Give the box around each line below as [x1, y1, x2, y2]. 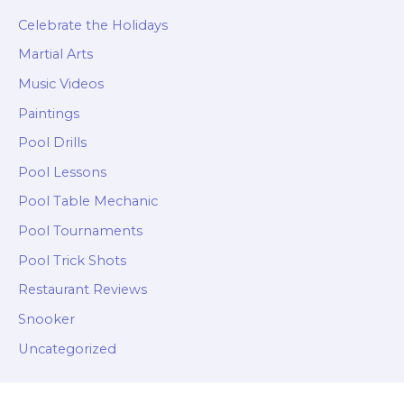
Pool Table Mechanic [18, 193, 158, 210]
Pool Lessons [18, 163, 106, 180]
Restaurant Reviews [18, 281, 147, 298]
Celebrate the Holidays [18, 16, 168, 33]
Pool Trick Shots [18, 252, 126, 269]
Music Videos [18, 75, 104, 92]
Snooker [18, 310, 75, 327]
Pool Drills [18, 134, 87, 151]
